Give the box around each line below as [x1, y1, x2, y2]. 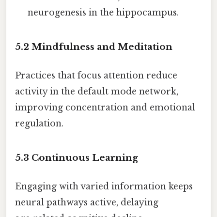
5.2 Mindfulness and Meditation [15, 41, 172, 52]
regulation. [15, 118, 63, 129]
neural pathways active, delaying [15, 197, 158, 208]
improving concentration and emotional [15, 102, 195, 113]
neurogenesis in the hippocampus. [28, 7, 179, 18]
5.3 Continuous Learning [15, 152, 138, 163]
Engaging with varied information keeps [15, 181, 193, 192]
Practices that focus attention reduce [15, 70, 177, 81]
